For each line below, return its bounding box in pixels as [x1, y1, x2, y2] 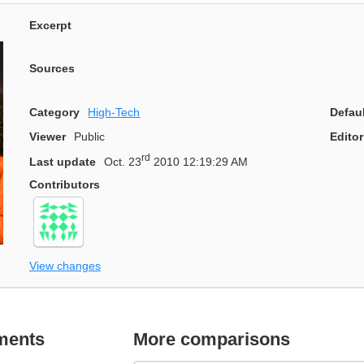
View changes [29, 258, 101, 272]
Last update [29, 155, 96, 169]
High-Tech [88, 105, 141, 119]
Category [29, 105, 80, 119]
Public [74, 130, 106, 144]
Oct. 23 [104, 155, 142, 169]
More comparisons [133, 328, 291, 349]
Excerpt [29, 18, 71, 32]
